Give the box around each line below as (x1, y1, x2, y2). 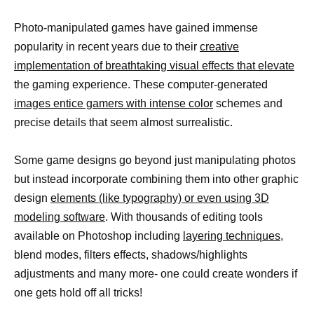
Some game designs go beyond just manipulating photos (14, 154, 296, 167)
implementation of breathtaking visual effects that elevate (14, 60, 294, 72)
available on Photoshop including (14, 230, 183, 243)
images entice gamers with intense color (14, 97, 213, 110)
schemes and (213, 97, 282, 110)
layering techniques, (183, 230, 283, 243)
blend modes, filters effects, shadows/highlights (14, 249, 247, 261)
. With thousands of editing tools (105, 211, 263, 224)
